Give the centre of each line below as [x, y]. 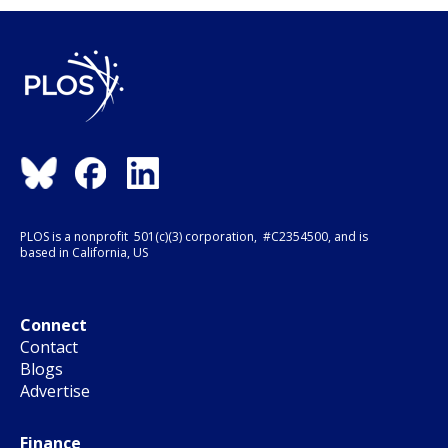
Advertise [55, 390]
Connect [53, 324]
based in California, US [84, 253]
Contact [49, 346]
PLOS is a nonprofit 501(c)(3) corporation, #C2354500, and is [194, 237]
